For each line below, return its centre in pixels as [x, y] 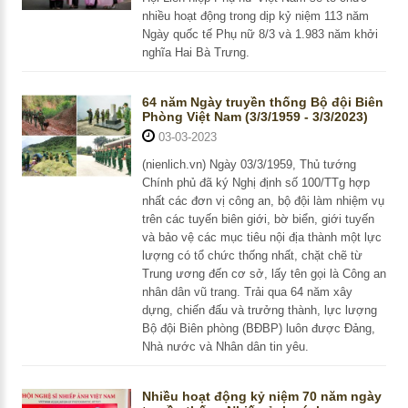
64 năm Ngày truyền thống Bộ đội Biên [262, 102]
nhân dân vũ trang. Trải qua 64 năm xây [247, 292]
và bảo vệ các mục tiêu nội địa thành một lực [261, 238]
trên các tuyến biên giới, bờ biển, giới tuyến [258, 219]
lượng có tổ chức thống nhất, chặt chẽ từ [252, 256]
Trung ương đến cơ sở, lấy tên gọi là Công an [264, 274]
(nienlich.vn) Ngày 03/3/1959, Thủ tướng [249, 165]
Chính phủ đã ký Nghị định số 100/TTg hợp [255, 183]
